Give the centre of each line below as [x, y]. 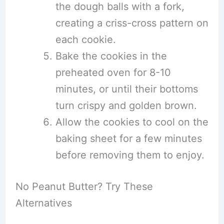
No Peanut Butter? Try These [84, 186]
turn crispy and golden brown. [126, 105]
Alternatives [43, 203]
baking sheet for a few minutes [128, 138]
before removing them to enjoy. [130, 155]
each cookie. [85, 39]
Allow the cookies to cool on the [132, 122]
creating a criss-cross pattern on [132, 23]
